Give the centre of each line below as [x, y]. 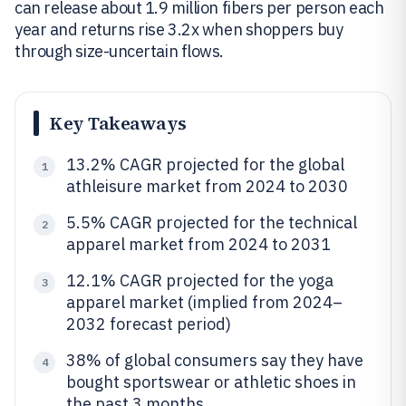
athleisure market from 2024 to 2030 [207, 186]
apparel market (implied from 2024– [204, 302]
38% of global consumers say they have [215, 360]
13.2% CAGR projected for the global [205, 164]
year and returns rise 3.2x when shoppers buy [179, 29]
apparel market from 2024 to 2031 [198, 244]
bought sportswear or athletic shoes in [211, 382]
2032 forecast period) [149, 324]
